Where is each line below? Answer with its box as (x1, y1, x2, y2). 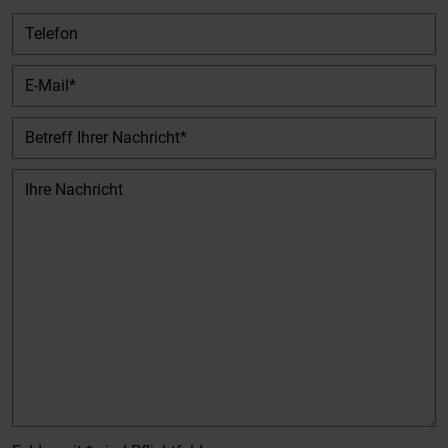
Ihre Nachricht (11, 170, 123, 192)
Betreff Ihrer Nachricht (11, 118, 188, 140)
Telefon (11, 14, 71, 36)
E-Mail (11, 66, 60, 88)
